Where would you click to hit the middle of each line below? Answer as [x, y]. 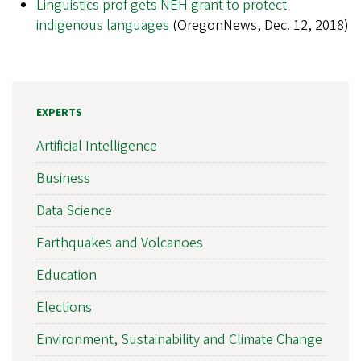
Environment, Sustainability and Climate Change [179, 340]
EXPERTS [59, 113]
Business [63, 179]
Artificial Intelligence [97, 147]
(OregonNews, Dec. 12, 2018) [259, 26]
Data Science [74, 211]
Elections [64, 308]
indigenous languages [103, 26]
